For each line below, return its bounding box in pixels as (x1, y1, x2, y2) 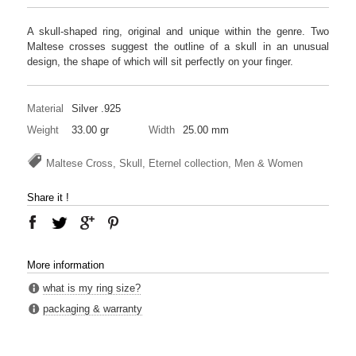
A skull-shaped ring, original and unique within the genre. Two (27, 25, 329, 37)
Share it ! (27, 191, 69, 203)
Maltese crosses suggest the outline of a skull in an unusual (27, 40, 329, 52)
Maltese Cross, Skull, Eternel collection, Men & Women (46, 157, 303, 169)
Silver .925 (72, 102, 121, 114)
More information (27, 258, 104, 271)
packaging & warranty (43, 302, 142, 315)
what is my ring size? (43, 281, 141, 294)
